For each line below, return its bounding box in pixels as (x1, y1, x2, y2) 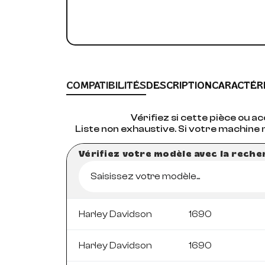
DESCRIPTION (146, 80, 212, 91)
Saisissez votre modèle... (90, 170, 200, 182)
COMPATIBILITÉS (66, 80, 146, 91)
